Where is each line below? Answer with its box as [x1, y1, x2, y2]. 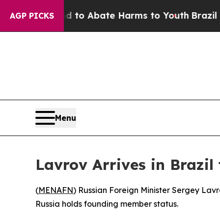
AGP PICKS [10, 11, 54, 21]
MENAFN [38, 185, 73, 195]
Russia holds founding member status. [35, 198, 178, 209]
